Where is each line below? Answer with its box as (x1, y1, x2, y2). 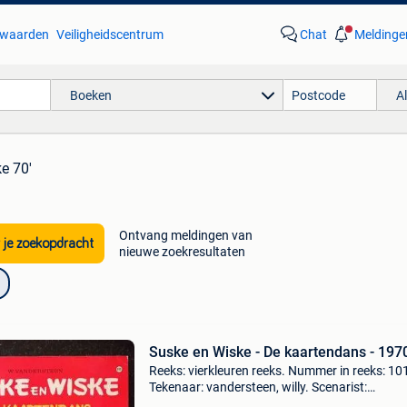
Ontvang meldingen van (118, 228, 253, 243)
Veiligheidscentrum (55, 27, 164, 42)
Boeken (69, 87, 112, 103)
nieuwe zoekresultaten (118, 244, 245, 259)
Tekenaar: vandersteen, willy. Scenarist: (148, 380, 367, 394)
